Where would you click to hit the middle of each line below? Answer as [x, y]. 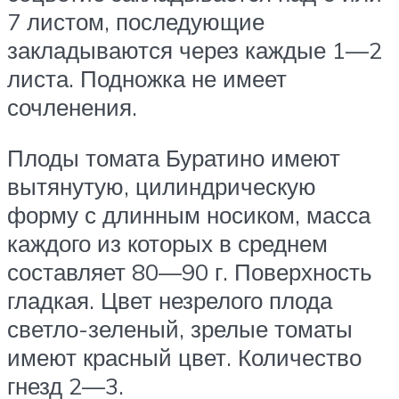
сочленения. [72, 106]
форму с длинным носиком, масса [189, 215]
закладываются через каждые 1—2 [195, 49]
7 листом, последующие [136, 21]
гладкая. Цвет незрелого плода [170, 301]
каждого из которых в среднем [167, 244]
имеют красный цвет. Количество [184, 358]
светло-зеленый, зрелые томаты [180, 329]
